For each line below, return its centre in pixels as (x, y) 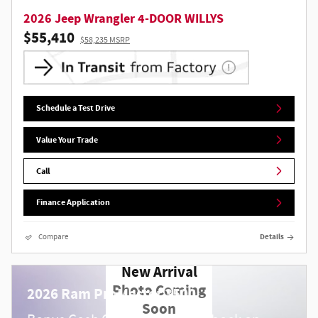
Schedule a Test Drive (76, 108)
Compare (53, 237)
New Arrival (159, 273)
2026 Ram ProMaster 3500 (111, 295)
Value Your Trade (67, 139)
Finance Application (73, 203)
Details (272, 237)
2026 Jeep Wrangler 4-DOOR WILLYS (124, 18)
